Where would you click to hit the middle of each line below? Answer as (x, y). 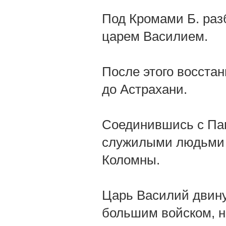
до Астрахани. (145, 89)
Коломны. (131, 160)
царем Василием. (155, 36)
